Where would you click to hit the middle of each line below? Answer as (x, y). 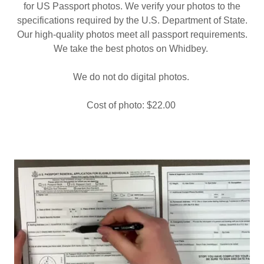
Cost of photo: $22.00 (132, 105)
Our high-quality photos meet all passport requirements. (132, 34)
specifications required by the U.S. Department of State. (132, 20)
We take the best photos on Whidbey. (132, 48)
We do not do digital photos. (132, 77)
